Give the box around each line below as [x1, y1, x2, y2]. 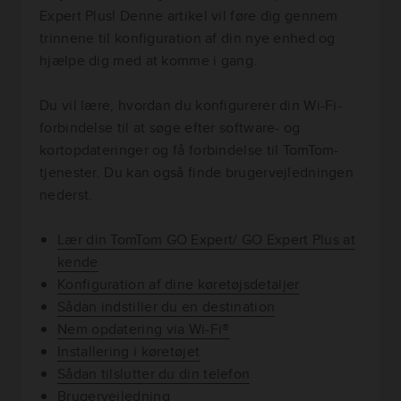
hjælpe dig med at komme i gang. [39, 50, 258, 72]
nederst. [39, 184, 93, 206]
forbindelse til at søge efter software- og [39, 117, 301, 139]
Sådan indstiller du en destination [57, 296, 276, 318]
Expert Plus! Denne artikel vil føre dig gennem [39, 5, 338, 27]
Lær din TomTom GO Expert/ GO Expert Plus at [57, 229, 355, 251]
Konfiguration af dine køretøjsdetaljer [57, 274, 300, 295]
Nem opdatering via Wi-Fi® [57, 319, 230, 340]
